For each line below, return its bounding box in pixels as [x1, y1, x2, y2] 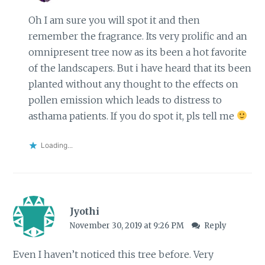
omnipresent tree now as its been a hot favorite [28, 46, 247, 58]
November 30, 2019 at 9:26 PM [69, 221, 186, 231]
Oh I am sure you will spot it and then [28, 14, 200, 26]
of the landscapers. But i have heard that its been [28, 62, 251, 74]
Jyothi [69, 205, 99, 218]
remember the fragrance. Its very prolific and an [28, 30, 247, 42]
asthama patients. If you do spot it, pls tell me [28, 109, 237, 122]
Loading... [40, 141, 73, 150]
